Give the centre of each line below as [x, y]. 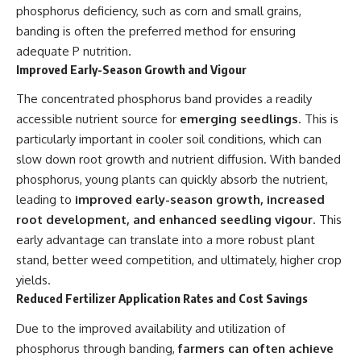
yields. [33, 280]
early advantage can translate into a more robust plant [166, 240]
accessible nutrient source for [98, 119]
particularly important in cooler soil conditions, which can [169, 139]
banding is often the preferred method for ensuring [156, 31]
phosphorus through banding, [97, 348]
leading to [46, 200]
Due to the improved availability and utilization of [151, 328]
